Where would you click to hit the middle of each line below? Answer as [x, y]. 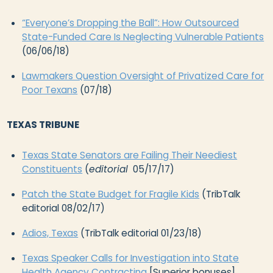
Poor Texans [50, 90]
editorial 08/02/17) [64, 208]
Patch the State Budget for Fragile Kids [111, 194]
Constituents [52, 169]
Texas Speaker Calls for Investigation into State [131, 258]
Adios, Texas [50, 233]
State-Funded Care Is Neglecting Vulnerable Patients [143, 37]
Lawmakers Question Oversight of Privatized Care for [143, 76]
